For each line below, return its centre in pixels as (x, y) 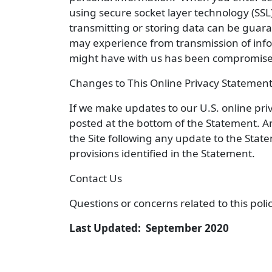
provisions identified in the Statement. (162, 153)
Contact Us (96, 178)
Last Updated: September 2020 (149, 228)
